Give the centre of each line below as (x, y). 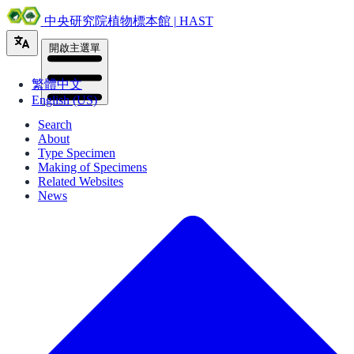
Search (55, 124)
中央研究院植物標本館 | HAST (128, 21)
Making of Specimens (92, 167)
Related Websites (81, 181)
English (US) (64, 100)
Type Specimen (77, 153)
